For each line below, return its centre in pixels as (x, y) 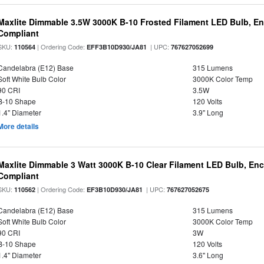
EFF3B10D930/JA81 (117, 47)
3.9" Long (208, 112)
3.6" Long (208, 255)
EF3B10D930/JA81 (115, 189)
